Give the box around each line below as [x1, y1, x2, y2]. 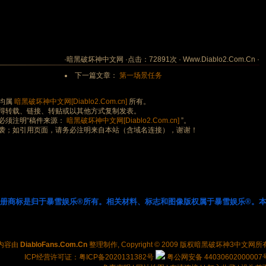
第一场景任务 [119, 71, 162, 80]
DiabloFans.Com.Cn [20, 240, 87, 249]
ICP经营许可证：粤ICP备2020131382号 [24, 253, 154, 261]
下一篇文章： [74, 71, 119, 80]
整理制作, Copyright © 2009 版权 [87, 240, 194, 249]
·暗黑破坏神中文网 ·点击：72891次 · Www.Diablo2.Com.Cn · [64, 55, 259, 64]
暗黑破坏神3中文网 [194, 240, 255, 249]
